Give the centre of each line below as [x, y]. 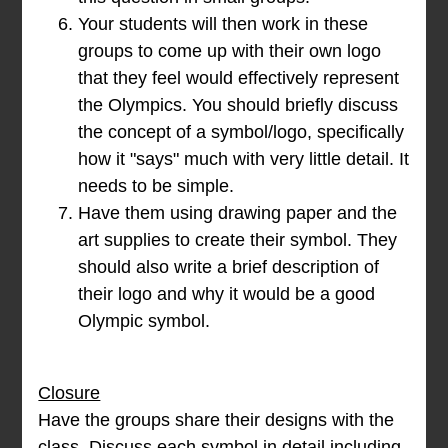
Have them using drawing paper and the [238, 213]
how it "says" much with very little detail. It [244, 159]
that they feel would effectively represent [239, 78]
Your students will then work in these [223, 24]
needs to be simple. [156, 186]
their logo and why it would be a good [227, 294]
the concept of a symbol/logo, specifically [241, 132]
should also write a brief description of [229, 267]
